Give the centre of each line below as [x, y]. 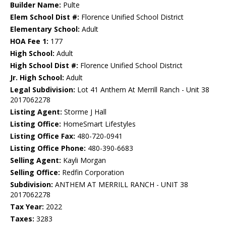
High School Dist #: [44, 66]
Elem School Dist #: [45, 17]
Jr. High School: [37, 78]
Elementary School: [45, 29]
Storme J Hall [84, 112]
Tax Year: [27, 207]
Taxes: [22, 219]
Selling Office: [35, 173]
